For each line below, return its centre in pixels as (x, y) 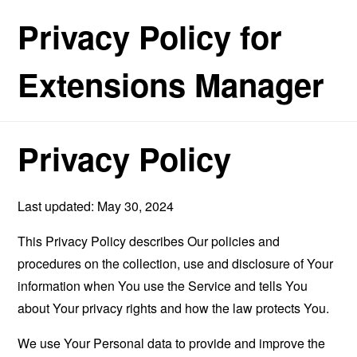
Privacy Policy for (150, 36)
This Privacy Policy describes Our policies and (149, 241)
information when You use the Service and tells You (163, 286)
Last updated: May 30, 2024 (96, 206)
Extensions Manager (171, 84)
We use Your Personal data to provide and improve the (172, 343)
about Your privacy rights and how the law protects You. (174, 308)
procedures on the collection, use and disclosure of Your (176, 263)
